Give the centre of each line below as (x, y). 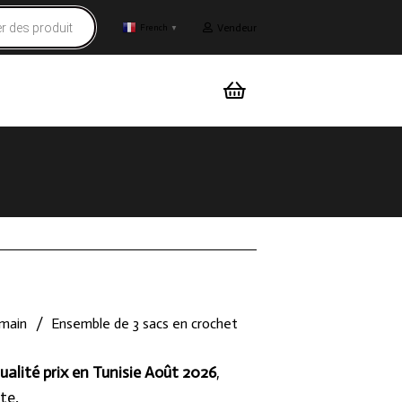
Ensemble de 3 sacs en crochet (145, 323)
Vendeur (237, 27)
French (154, 27)
